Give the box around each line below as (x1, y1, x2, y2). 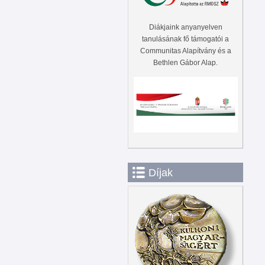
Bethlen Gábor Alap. (153, 58, 218, 67)
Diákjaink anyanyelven (148, 22, 222, 31)
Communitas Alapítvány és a (140, 46, 231, 55)
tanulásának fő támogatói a (142, 34, 229, 43)
